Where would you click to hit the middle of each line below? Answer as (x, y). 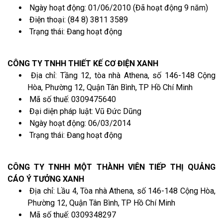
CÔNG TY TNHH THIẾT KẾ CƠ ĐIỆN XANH (83, 63)
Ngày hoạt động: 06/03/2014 (79, 123)
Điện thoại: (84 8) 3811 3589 (78, 19)
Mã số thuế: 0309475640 (72, 99)
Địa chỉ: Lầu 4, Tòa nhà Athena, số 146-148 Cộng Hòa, (121, 191)
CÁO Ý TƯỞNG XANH (46, 179)
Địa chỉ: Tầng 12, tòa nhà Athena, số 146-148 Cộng (121, 75)
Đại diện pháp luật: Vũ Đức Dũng (84, 111)
